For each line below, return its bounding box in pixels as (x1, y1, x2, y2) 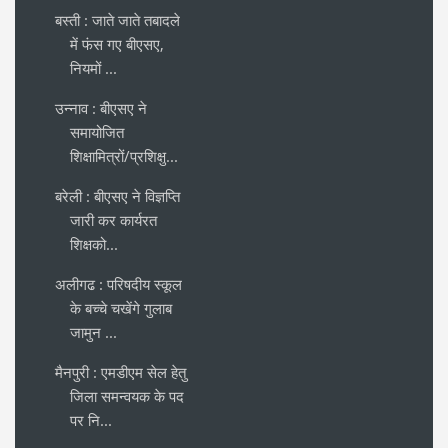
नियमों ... (70, 58, 117, 79)
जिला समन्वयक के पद (70, 386, 184, 407)
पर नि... (70, 410, 112, 431)
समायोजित (70, 122, 124, 143)
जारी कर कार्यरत (70, 210, 157, 231)
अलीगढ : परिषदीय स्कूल (55, 274, 182, 295)
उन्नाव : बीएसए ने (55, 98, 147, 119)
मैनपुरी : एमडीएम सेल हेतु (55, 362, 186, 383)
